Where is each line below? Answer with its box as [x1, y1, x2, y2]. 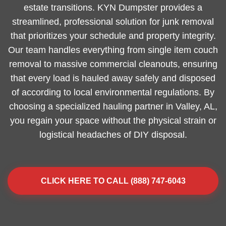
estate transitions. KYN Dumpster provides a [24, 3, 202, 13]
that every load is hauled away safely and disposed [11, 73, 215, 83]
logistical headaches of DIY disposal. [39, 130, 187, 140]
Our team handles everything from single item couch [8, 45, 218, 55]
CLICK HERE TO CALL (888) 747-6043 [40, 177, 186, 185]
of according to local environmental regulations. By [12, 87, 214, 97]
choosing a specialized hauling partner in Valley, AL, [9, 101, 217, 111]
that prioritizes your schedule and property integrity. [10, 31, 216, 41]
